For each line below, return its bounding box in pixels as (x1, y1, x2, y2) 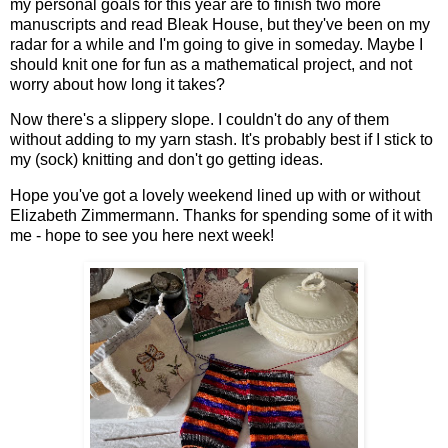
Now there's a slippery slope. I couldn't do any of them (10, 111, 389, 129)
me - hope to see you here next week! (10, 227, 274, 245)
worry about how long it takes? (10, 75, 225, 93)
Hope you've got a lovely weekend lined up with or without (10, 187, 420, 205)
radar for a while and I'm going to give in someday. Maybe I (10, 35, 423, 53)
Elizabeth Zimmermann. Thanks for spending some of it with (10, 207, 433, 225)
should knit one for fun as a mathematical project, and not (10, 55, 412, 73)
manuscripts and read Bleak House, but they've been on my (10, 15, 430, 33)
